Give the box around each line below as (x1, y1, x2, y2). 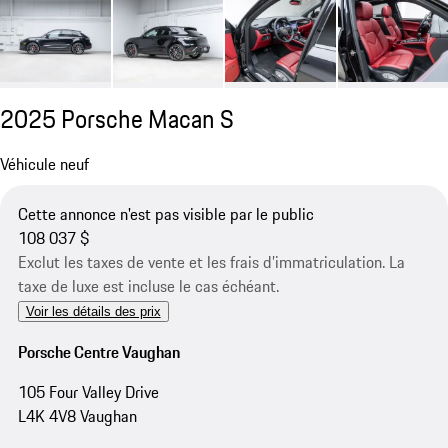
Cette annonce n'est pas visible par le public (17, 202, 314, 227)
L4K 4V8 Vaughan (17, 403, 137, 428)
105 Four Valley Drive (17, 379, 159, 404)
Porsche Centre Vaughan (17, 339, 180, 364)
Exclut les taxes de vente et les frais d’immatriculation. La (17, 250, 405, 275)
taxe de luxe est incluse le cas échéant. (17, 274, 279, 299)
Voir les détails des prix (25, 304, 161, 320)
